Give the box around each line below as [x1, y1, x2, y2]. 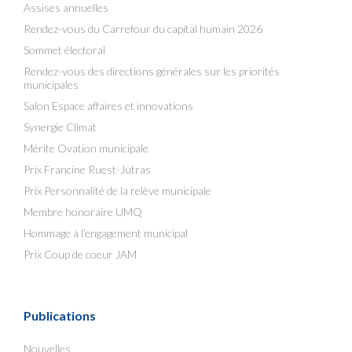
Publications [24, 308, 96, 323]
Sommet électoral [24, 43, 105, 57]
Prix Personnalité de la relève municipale [24, 184, 211, 197]
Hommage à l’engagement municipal [24, 226, 188, 240]
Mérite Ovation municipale [24, 141, 148, 155]
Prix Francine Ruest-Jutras [24, 163, 151, 176]
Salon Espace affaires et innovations [24, 99, 193, 112]
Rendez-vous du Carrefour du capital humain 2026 [24, 22, 262, 35]
